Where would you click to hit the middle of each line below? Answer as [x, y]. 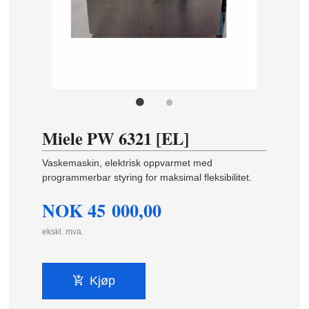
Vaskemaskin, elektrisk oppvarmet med [128, 163]
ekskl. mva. [63, 231]
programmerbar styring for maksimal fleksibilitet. [147, 178]
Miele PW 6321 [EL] [116, 139]
